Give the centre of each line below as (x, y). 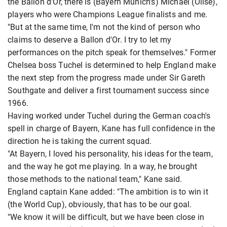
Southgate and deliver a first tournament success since (108, 90)
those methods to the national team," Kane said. (95, 179)
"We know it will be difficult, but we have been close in (106, 217)
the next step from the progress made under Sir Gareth (107, 78)
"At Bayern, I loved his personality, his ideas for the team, (110, 154)
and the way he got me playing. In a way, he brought (103, 166)
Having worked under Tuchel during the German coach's (109, 116)
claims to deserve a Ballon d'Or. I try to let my (90, 40)
